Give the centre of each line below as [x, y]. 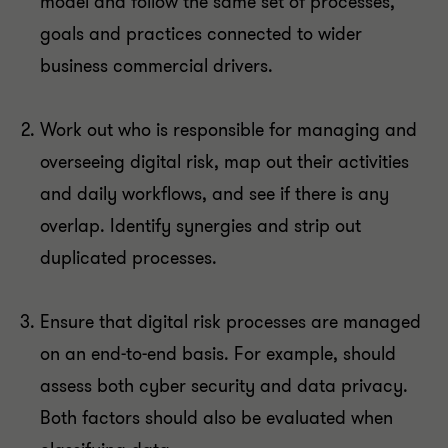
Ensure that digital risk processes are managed [230, 322]
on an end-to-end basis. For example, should [218, 354]
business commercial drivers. [156, 66]
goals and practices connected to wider [201, 34]
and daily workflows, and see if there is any [214, 194]
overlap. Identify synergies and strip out [200, 226]
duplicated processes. [128, 258]
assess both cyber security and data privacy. [224, 386]
